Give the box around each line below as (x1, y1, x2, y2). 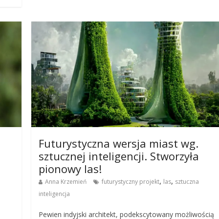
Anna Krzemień (45, 177, 87, 186)
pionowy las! (39, 161, 102, 176)
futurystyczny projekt (102, 177, 160, 186)
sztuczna (175, 177, 199, 186)
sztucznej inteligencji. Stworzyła (39, 149, 199, 164)
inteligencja (39, 190, 70, 198)
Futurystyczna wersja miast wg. (39, 136, 199, 151)
